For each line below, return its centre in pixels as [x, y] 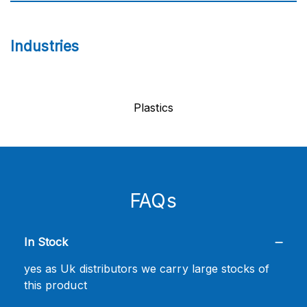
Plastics [153, 108]
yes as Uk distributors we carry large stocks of [147, 269]
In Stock [46, 242]
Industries [45, 46]
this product [56, 285]
